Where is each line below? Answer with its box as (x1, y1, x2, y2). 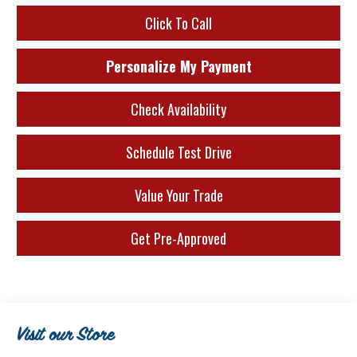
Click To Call (145, 13, 212, 34)
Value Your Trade (134, 185, 223, 206)
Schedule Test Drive (125, 142, 232, 163)
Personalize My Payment (105, 56, 252, 77)
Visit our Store (17, 324, 115, 350)
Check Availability (131, 99, 226, 120)
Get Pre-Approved (131, 228, 226, 249)
